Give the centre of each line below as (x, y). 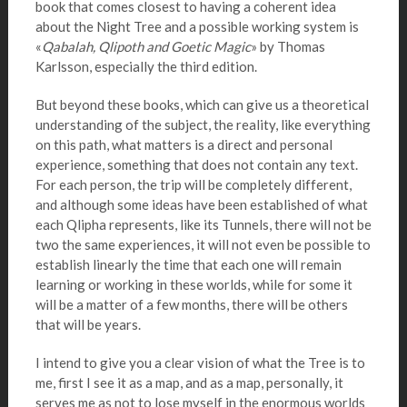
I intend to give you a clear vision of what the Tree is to (200, 362)
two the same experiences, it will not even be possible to (203, 244)
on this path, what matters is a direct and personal (184, 144)
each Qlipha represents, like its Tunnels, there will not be (203, 224)
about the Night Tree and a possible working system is (197, 26)
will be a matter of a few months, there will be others (191, 304)
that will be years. (88, 324)
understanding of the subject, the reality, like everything (203, 124)
